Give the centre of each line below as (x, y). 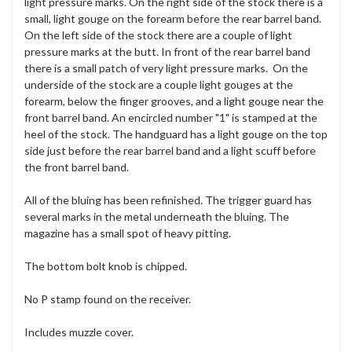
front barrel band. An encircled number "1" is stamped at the (171, 118)
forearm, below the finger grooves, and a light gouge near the (174, 101)
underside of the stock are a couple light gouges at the (159, 85)
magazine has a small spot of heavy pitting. (129, 233)
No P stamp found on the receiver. (108, 299)
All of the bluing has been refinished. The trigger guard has (168, 200)
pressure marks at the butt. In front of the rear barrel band (167, 52)
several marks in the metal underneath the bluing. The (157, 217)
